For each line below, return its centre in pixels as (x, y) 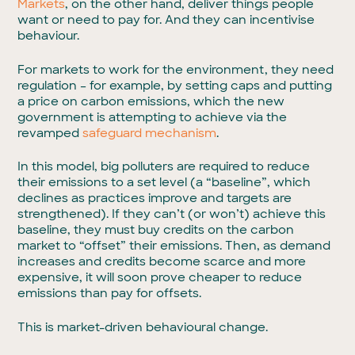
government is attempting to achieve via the (153, 117)
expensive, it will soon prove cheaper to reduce (160, 277)
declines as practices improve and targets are (155, 198)
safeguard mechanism (150, 133)
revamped (50, 133)
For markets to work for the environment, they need (176, 69)
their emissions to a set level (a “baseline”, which (164, 182)
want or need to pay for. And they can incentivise (166, 20)
